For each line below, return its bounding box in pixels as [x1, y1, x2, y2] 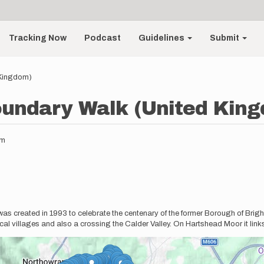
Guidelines [138, 34, 187, 42]
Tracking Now [9, 34, 67, 42]
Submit [210, 34, 242, 42]
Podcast [84, 34, 121, 42]
